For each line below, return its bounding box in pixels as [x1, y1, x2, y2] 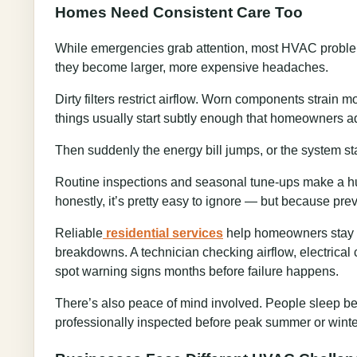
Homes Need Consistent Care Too [55, 4, 303, 22]
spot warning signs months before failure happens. [55, 264, 339, 278]
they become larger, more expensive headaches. [55, 60, 328, 74]
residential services [106, 226, 223, 240]
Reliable [55, 226, 103, 240]
